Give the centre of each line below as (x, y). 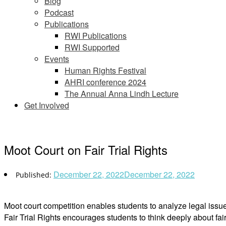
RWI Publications (96, 36)
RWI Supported (92, 47)
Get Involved (47, 105)
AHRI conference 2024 (105, 82)
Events (57, 59)
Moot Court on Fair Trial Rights (86, 149)
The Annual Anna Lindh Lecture (122, 94)
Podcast (59, 12)
